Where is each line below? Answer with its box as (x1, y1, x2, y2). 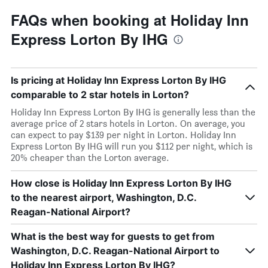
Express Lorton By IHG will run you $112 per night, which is (11, 141, 252, 152)
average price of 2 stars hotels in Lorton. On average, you (11, 118, 245, 129)
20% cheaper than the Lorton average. (11, 152, 169, 163)
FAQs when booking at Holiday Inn (11, 10, 249, 30)
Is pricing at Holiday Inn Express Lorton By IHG (11, 74, 226, 86)
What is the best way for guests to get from (11, 230, 215, 242)
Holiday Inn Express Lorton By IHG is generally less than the (11, 106, 255, 118)
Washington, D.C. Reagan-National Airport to (11, 245, 220, 257)
